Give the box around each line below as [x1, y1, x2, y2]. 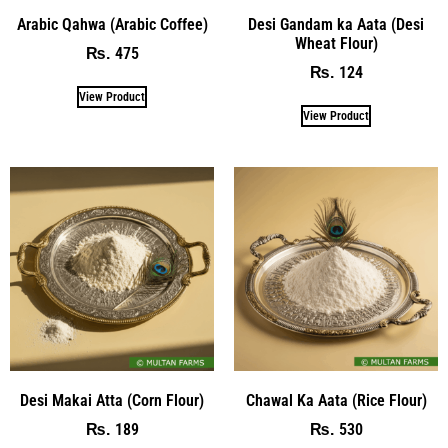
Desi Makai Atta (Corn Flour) [20, 391, 204, 411]
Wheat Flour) [294, 34, 378, 54]
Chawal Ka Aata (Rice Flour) [245, 391, 427, 411]
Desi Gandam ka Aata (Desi [248, 15, 424, 35]
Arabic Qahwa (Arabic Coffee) [16, 15, 208, 35]
